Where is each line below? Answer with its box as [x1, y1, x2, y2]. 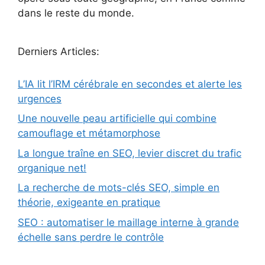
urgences [18, 92, 62, 105]
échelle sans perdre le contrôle [18, 231, 164, 243]
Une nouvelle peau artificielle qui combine [18, 112, 216, 125]
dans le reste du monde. [18, 7, 134, 19]
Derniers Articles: [18, 45, 99, 57]
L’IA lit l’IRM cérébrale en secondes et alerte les [18, 77, 242, 90]
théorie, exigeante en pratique [18, 196, 160, 209]
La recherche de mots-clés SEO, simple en [18, 182, 219, 194]
